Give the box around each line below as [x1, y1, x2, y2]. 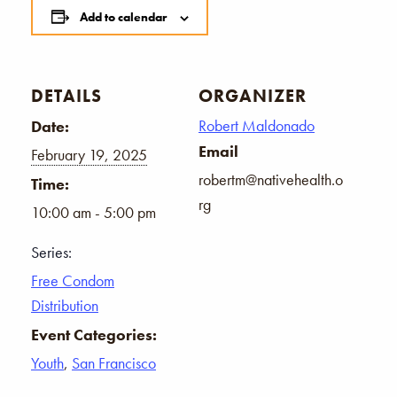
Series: [31, 241, 72, 262]
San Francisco [72, 352, 156, 373]
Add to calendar [79, 8, 167, 25]
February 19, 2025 [31, 144, 147, 165]
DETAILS [31, 83, 102, 107]
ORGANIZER [198, 83, 307, 107]
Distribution [31, 294, 98, 315]
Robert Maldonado [198, 114, 315, 136]
